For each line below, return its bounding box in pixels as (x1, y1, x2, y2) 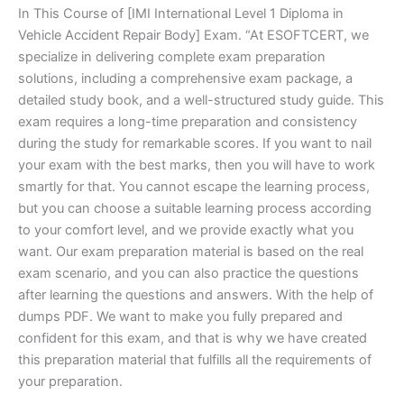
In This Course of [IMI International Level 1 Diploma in (18, 5, 344, 23)
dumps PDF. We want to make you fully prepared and (18, 308, 343, 326)
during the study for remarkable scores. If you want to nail (18, 135, 372, 152)
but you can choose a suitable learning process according (18, 200, 372, 217)
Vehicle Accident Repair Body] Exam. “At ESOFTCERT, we (18, 27, 369, 44)
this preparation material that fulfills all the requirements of (18, 352, 372, 369)
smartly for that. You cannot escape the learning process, (18, 179, 370, 196)
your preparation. (18, 373, 123, 390)
